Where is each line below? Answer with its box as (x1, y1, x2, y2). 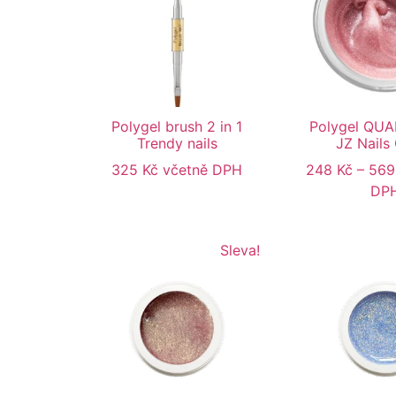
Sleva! (219, 241, 260, 260)
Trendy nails (136, 134, 217, 153)
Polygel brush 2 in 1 (111, 118, 242, 136)
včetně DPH (163, 161, 242, 179)
